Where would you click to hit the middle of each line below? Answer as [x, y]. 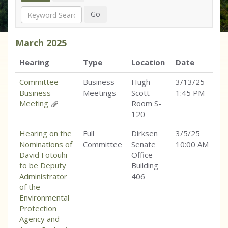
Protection [38, 208]
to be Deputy [43, 166]
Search [28, 11]
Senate [144, 144]
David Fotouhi [43, 155]
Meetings [99, 93]
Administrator [43, 176]
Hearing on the [46, 134]
